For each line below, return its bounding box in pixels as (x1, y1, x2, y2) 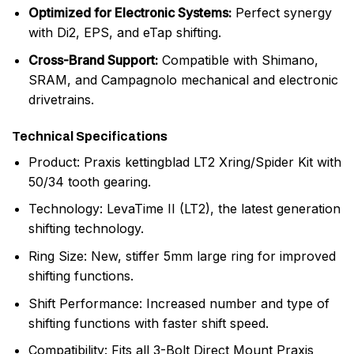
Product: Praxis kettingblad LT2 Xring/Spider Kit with (28, 153, 341, 170)
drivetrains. (28, 92, 94, 108)
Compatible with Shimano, (157, 52, 318, 69)
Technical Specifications (12, 129, 168, 143)
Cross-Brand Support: (28, 52, 158, 69)
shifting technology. (28, 220, 144, 237)
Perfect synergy (231, 5, 332, 21)
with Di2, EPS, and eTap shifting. (28, 24, 221, 41)
